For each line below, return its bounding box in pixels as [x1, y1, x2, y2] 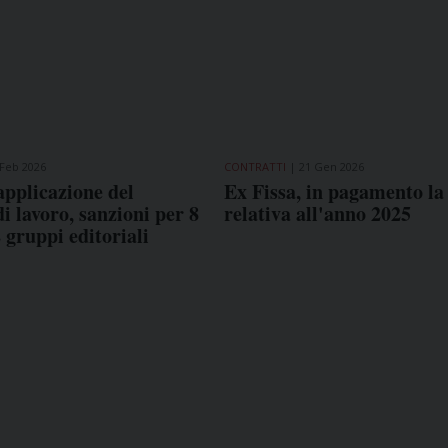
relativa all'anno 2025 [223, 198, 411, 228]
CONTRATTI [223, 158, 286, 174]
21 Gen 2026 [298, 158, 364, 174]
